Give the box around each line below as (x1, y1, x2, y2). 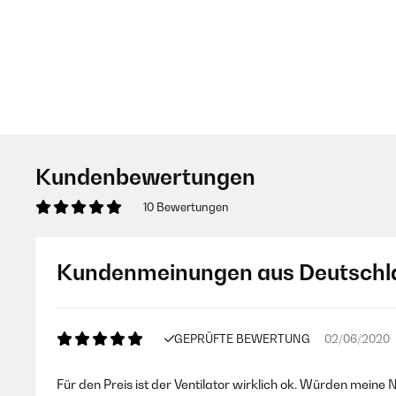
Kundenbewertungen (35, 164, 255, 190)
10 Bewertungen (143, 200, 229, 214)
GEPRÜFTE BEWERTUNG (174, 331, 310, 346)
